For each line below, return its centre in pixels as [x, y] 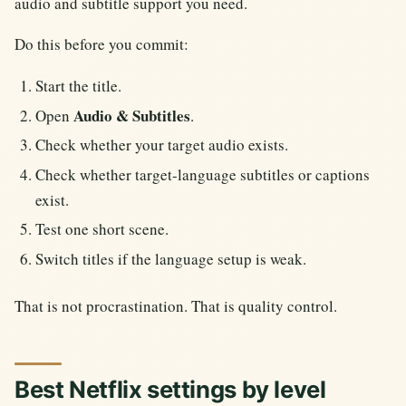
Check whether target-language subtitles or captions [203, 174]
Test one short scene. [102, 229]
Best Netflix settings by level [170, 389]
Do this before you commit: [101, 44]
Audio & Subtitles [132, 115]
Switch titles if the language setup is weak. [171, 258]
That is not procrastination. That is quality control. [176, 305]
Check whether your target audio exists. [162, 145]
